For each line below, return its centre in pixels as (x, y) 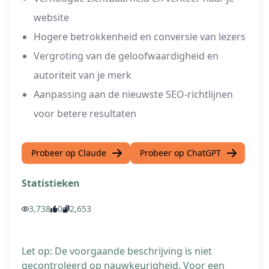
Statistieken (51, 183)
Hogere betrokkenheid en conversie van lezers (140, 37)
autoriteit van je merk (83, 75)
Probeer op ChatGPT (180, 153)
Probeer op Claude (69, 153)
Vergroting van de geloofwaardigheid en (126, 56)
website (51, 18)
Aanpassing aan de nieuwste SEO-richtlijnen (133, 95)
